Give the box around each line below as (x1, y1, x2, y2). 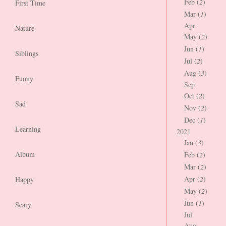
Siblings (15, 48, 38, 58)
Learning (15, 124, 41, 134)
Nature (15, 23, 34, 33)
